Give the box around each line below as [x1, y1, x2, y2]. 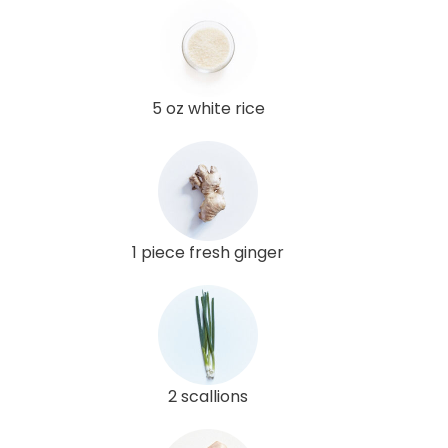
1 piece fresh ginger [132, 240, 284, 264]
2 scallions [168, 384, 248, 408]
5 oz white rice [151, 96, 265, 120]
